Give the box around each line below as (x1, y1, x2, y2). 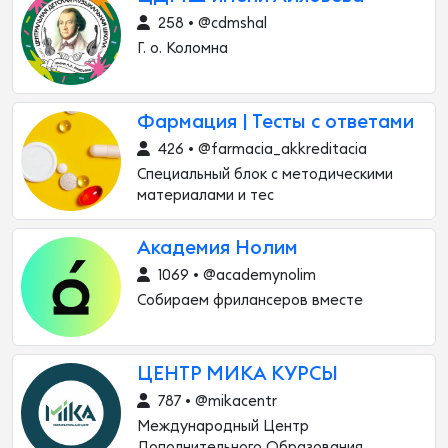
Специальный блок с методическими (137, 167, 393, 182)
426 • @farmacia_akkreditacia (154, 142, 367, 157)
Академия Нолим (137, 239, 298, 258)
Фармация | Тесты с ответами (137, 113, 414, 132)
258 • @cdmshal (154, 16, 267, 31)
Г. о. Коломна (137, 41, 228, 56)
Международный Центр (137, 419, 309, 434)
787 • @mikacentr (154, 394, 277, 409)
